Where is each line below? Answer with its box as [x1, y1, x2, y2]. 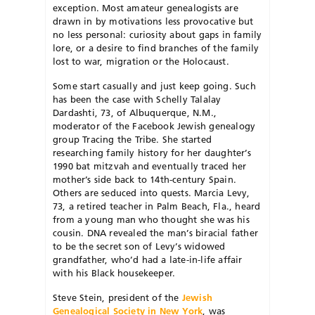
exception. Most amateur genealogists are [53, 2, 238, 14]
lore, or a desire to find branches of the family [53, 42, 259, 54]
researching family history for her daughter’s [53, 147, 251, 159]
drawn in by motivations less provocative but [53, 15, 254, 27]
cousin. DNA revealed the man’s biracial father [53, 227, 258, 239]
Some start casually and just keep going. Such [53, 80, 256, 92]
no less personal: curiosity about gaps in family [53, 29, 262, 41]
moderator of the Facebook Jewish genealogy [53, 120, 256, 132]
